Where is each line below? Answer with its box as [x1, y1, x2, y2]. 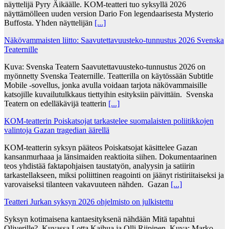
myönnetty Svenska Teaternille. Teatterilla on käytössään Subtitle [4, 71, 213, 80]
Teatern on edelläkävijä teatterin [4, 99, 108, 108]
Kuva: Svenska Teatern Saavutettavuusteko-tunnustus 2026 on [4, 62, 205, 71]
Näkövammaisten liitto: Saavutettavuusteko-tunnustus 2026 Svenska [4, 35, 224, 44]
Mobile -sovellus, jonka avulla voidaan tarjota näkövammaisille [4, 80, 207, 89]
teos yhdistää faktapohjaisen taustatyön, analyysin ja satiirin [4, 161, 195, 170]
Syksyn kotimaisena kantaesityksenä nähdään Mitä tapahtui [4, 214, 195, 223]
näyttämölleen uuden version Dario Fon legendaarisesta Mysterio [4, 9, 213, 18]
